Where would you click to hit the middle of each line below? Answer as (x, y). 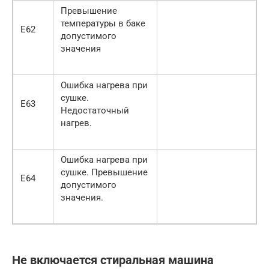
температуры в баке (103, 23)
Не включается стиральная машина (113, 260)
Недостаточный (95, 110)
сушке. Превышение (104, 172)
